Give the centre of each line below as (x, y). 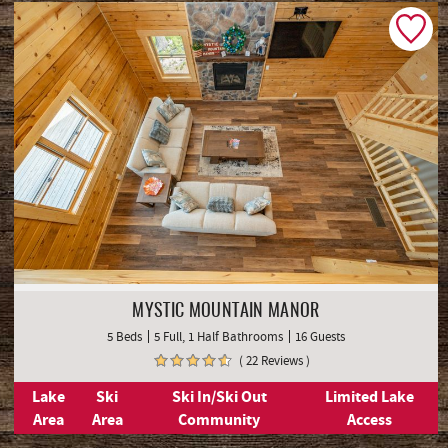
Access (370, 419)
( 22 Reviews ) (274, 360)
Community (219, 419)
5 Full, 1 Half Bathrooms (218, 336)
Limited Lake (370, 396)
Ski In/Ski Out (219, 396)
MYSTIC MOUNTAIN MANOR (226, 311)
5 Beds (124, 336)
